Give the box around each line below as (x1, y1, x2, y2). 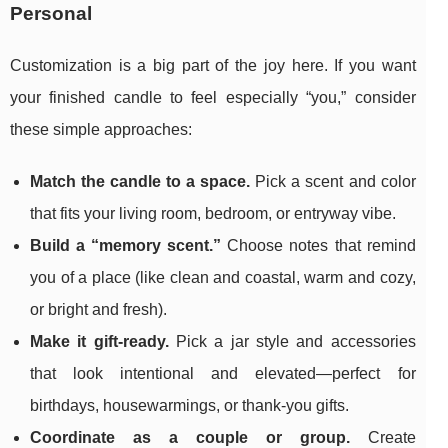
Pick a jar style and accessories (168, 333, 416, 351)
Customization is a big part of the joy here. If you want (10, 57, 416, 75)
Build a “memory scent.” (30, 237, 222, 255)
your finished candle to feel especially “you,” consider (10, 89, 416, 107)
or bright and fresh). (30, 301, 167, 319)
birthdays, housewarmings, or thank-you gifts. (30, 397, 349, 415)
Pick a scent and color (250, 173, 416, 191)
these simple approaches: (10, 121, 192, 139)
